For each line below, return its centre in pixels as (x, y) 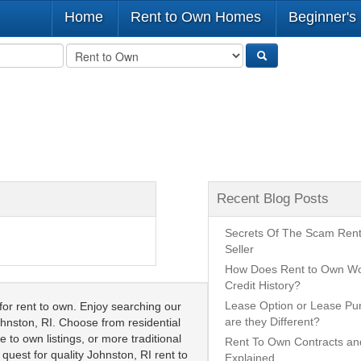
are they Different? (272, 322)
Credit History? (263, 285)
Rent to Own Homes (196, 17)
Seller (239, 249)
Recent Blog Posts (273, 199)
